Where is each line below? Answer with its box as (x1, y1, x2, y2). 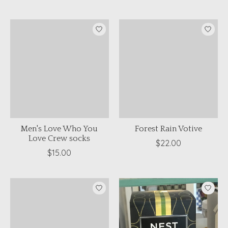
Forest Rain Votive (134, 124, 202, 134)
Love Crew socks (28, 134, 91, 144)
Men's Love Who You (21, 124, 98, 134)
